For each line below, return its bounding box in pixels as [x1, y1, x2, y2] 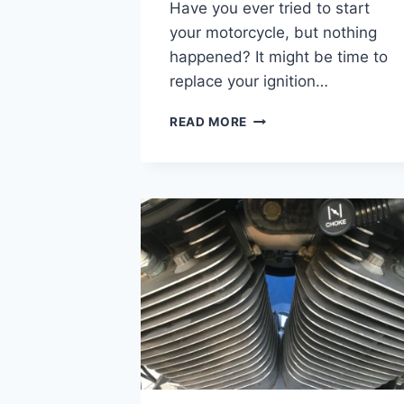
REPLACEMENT [246, 185, 344, 200]
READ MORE [170, 114, 248, 129]
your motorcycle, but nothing [170, 23, 377, 41]
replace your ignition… [170, 71, 328, 90]
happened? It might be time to [170, 47, 388, 66]
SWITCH [246, 166, 301, 181]
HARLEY [246, 109, 300, 124]
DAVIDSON [246, 128, 317, 143]
